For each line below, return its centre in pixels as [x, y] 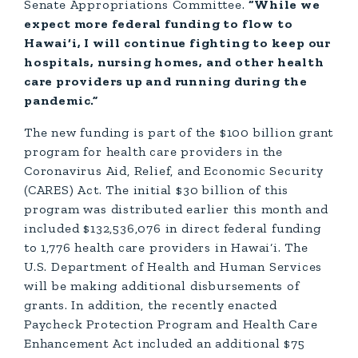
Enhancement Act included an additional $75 [165, 343]
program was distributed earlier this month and [176, 209]
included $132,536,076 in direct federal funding [173, 228]
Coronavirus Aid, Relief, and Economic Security [174, 171]
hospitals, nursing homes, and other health [174, 62]
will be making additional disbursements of [162, 286]
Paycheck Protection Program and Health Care [171, 324]
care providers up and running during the [166, 81]
